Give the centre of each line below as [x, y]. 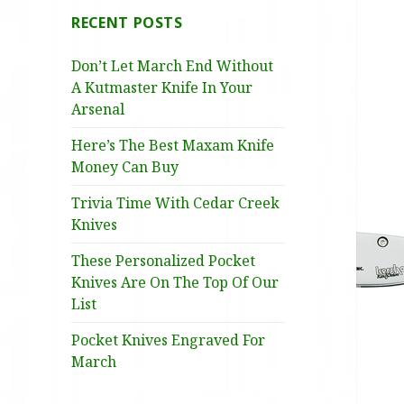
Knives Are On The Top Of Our [175, 283]
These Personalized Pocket [164, 261]
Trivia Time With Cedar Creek [176, 203]
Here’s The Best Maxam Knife [173, 146]
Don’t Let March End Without [173, 66]
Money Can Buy [125, 167]
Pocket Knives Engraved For [169, 340]
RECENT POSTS [127, 23]
